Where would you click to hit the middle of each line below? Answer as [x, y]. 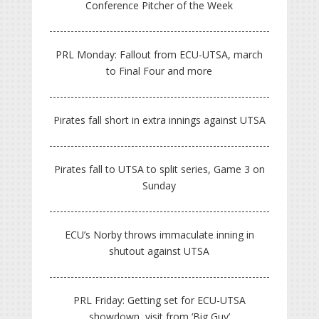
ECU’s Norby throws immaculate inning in [159, 234]
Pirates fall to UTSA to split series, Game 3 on [159, 169]
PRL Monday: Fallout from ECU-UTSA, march [159, 54]
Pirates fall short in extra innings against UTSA [159, 120]
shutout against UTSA [159, 251]
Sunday [159, 185]
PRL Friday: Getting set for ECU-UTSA [159, 300]
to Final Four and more [159, 70]
